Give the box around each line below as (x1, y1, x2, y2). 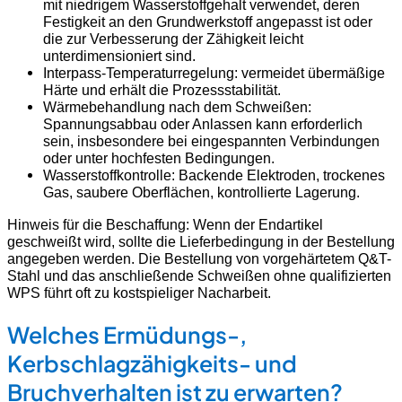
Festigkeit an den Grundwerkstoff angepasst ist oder (43, 13, 372, 31)
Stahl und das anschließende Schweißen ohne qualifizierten (7, 267, 391, 284)
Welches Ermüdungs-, (7, 319, 247, 349)
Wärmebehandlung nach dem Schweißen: (43, 99, 311, 116)
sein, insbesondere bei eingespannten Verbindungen (43, 133, 380, 150)
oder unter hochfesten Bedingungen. (43, 150, 275, 167)
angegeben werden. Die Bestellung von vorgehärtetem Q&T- (7, 249, 391, 267)
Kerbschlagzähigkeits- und (7, 348, 297, 378)
